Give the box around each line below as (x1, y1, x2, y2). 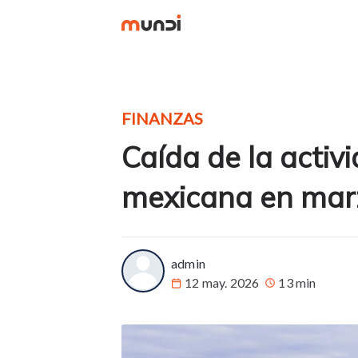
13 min (278, 275, 316, 290)
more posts (94, 208, 152, 222)
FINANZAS (121, 109, 203, 128)
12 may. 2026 (185, 275, 260, 290)
